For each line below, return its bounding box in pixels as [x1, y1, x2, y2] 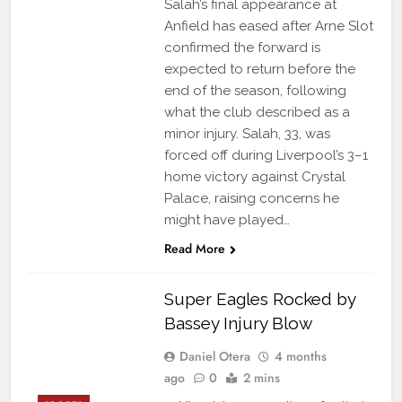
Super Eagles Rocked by [163, 288, 355, 309]
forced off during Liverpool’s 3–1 [163, 146, 368, 163]
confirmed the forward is [163, 39, 320, 56]
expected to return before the [163, 60, 355, 77]
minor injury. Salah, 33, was [163, 125, 330, 142]
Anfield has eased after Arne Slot [163, 17, 373, 34]
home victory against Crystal [163, 168, 345, 185]
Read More [163, 239, 225, 258]
